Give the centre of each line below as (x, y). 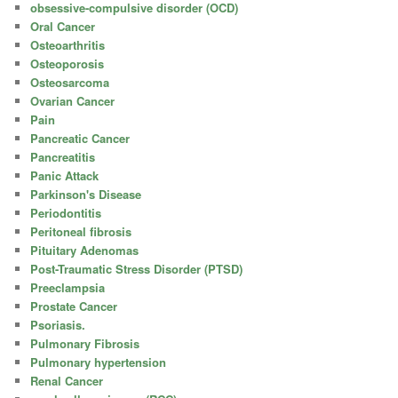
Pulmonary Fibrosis (85, 343)
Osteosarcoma (70, 82)
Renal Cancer (67, 380)
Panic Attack (65, 175)
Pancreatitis (63, 156)
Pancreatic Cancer (80, 138)
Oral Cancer (63, 26)
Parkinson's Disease (86, 194)
